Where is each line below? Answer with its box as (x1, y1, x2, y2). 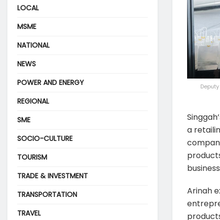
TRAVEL (17, 208, 41, 218)
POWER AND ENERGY (17, 77, 84, 87)
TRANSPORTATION (17, 189, 77, 199)
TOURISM (17, 152, 47, 162)
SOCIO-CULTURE (17, 133, 73, 143)
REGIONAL (17, 96, 49, 106)
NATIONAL (17, 40, 50, 50)
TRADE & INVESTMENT (17, 170, 88, 181)
